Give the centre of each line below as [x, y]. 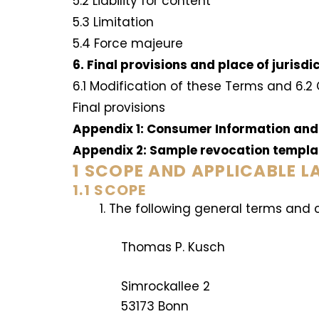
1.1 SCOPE [110, 190]
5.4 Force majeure [130, 44]
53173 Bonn [155, 307]
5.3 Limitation [115, 22]
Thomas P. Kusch [173, 247]
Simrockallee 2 [166, 287]
